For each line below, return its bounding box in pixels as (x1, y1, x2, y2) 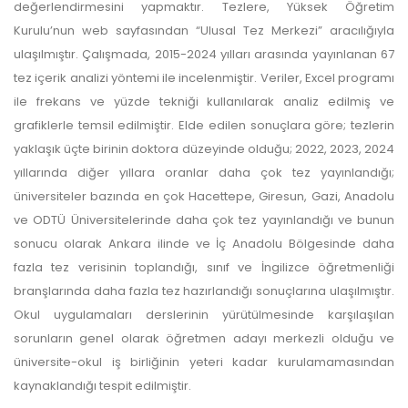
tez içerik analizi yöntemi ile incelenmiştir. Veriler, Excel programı (14, 68, 394, 87)
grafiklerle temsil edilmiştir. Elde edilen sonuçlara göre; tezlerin (14, 116, 394, 134)
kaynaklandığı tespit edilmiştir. (14, 376, 191, 394)
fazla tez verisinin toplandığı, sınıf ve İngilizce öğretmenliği (14, 258, 394, 276)
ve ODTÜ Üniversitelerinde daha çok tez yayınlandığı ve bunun (14, 210, 394, 229)
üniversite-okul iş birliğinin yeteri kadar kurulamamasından (14, 352, 394, 371)
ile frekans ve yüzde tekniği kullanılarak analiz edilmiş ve (14, 92, 394, 110)
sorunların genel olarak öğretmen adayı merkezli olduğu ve (14, 329, 394, 347)
